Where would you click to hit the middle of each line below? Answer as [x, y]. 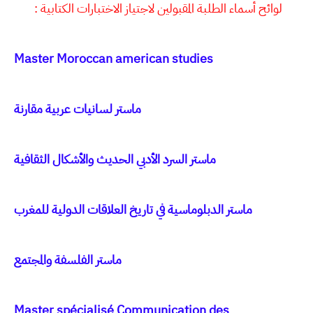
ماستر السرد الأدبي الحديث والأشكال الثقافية [115, 159]
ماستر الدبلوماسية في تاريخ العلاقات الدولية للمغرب [133, 210]
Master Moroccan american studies [114, 59]
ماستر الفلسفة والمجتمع [68, 260]
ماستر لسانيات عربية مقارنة [78, 109]
